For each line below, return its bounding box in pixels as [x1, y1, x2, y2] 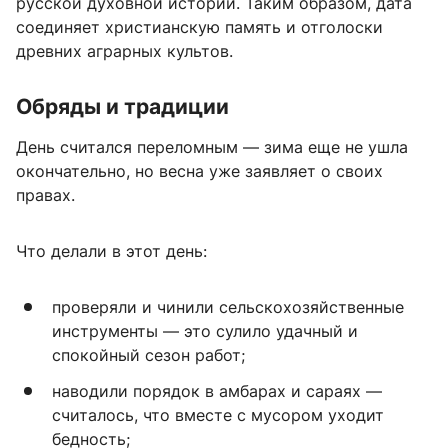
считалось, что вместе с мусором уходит [52, 404, 384, 425]
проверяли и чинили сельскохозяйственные [52, 296, 404, 317]
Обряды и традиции [16, 93, 229, 119]
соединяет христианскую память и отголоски [16, 16, 383, 37]
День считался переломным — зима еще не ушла [16, 136, 408, 157]
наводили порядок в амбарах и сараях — [52, 380, 382, 401]
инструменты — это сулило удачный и [52, 320, 358, 341]
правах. [16, 184, 75, 205]
